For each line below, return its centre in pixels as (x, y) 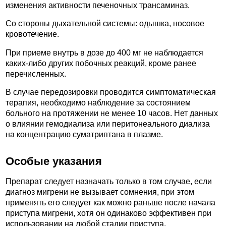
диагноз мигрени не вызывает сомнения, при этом (100, 192)
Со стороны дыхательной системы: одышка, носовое (105, 24)
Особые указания (54, 161)
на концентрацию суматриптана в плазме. (84, 135)
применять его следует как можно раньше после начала (110, 203)
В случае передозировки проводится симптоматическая (111, 92)
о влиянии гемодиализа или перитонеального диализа (108, 124)
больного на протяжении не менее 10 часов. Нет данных (112, 114)
